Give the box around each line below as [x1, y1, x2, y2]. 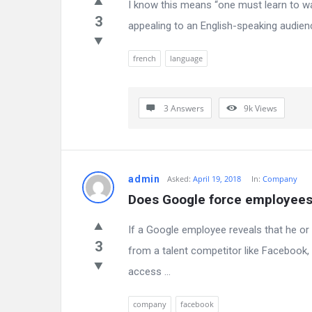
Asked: [167, 173, 191, 184]
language [170, 53, 203, 63]
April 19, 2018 [193, 173, 241, 184]
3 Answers [164, 102, 204, 114]
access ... [128, 265, 171, 278]
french [133, 53, 156, 63]
